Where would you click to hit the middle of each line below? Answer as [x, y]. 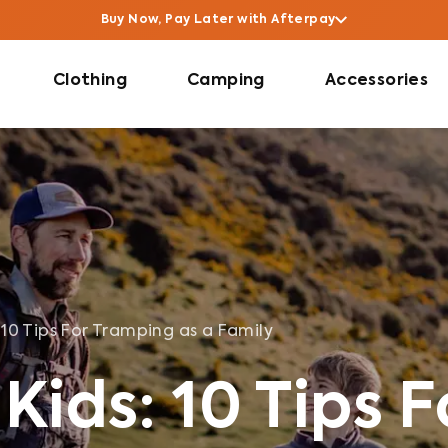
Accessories [376, 81]
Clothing [89, 81]
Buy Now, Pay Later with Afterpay [218, 20]
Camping [225, 81]
